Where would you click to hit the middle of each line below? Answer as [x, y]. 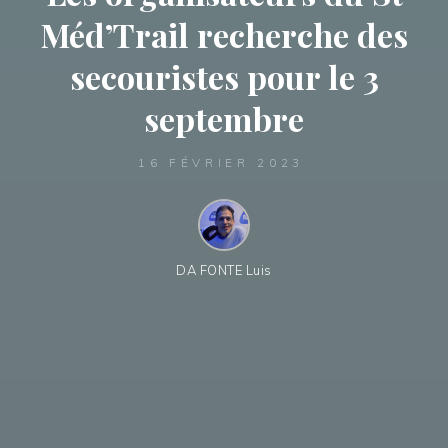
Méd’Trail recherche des [224, 35]
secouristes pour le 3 [224, 77]
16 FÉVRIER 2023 [221, 162]
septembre [224, 119]
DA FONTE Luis [224, 269]
